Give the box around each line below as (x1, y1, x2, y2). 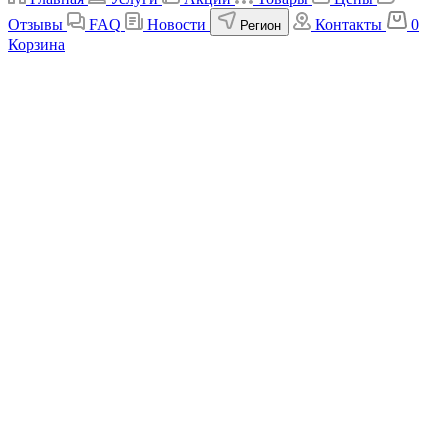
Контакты (315, 16, 382, 34)
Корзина (8, 36, 65, 54)
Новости (147, 16, 206, 34)
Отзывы (8, 16, 63, 34)
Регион (240, 18, 281, 34)
